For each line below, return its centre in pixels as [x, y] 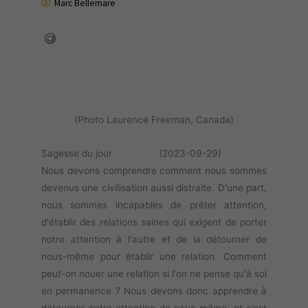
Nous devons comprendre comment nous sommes [154, 171]
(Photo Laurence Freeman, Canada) [154, 120]
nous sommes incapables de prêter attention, [154, 205]
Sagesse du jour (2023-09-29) [131, 154]
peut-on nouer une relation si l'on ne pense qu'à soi [154, 274]
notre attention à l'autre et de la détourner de [154, 240]
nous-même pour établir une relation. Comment [154, 257]
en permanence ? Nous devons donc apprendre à [154, 291]
